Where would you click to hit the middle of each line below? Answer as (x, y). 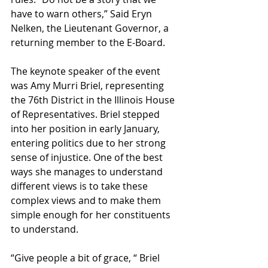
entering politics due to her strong (89, 143)
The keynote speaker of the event (87, 71)
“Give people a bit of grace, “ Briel (86, 258)
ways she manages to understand (88, 172)
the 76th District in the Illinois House (94, 100)
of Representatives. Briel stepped (86, 114)
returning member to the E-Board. (89, 42)
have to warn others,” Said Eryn (83, 14)
